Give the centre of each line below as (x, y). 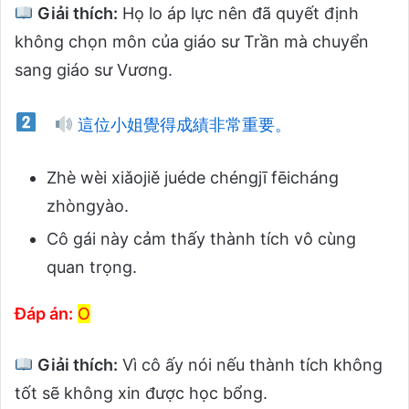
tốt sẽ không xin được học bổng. (141, 393)
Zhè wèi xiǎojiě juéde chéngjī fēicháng (193, 177)
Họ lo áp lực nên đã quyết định (238, 13)
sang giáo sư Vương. (94, 69)
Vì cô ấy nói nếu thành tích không (250, 364)
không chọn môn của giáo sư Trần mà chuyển (192, 41)
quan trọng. (92, 267)
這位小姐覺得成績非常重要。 (183, 124)
